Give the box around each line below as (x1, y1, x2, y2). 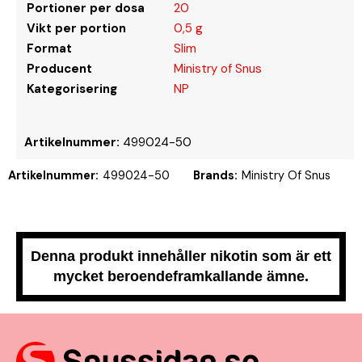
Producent (27, 60, 92, 77)
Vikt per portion (27, 19, 126, 36)
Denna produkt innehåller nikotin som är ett (31, 247, 331, 264)
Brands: (192, 167, 238, 183)
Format (27, 40, 72, 57)
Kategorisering (27, 80, 117, 97)
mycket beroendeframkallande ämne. (53, 267, 309, 284)
